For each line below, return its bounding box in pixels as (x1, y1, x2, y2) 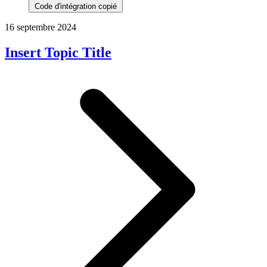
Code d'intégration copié (35, 1, 117, 11)
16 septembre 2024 (5, 21, 76, 32)
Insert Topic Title (5, 44, 111, 60)
